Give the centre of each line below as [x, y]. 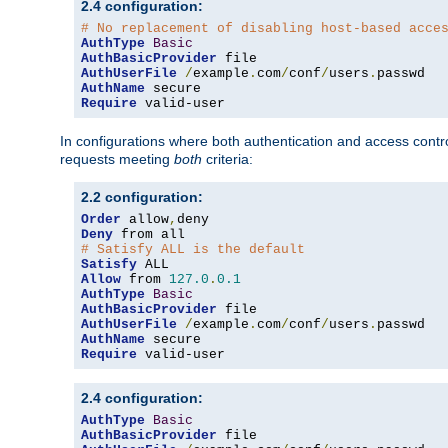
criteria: [227, 159]
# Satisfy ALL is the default [193, 250]
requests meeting [117, 159]
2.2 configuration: [142, 197]
